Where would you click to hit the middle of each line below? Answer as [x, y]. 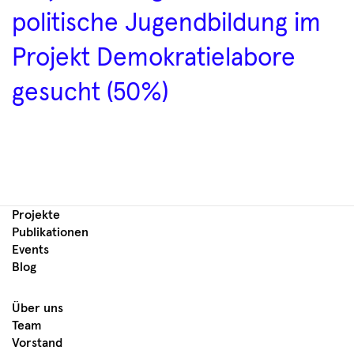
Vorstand [37, 343]
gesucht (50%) [90, 93]
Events [30, 249]
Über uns [38, 308]
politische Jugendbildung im [166, 23]
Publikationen [50, 232]
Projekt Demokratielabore [154, 58]
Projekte [36, 215]
